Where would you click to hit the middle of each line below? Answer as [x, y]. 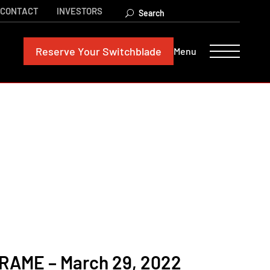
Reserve [55, 51]
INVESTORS [80, 11]
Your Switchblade [118, 51]
